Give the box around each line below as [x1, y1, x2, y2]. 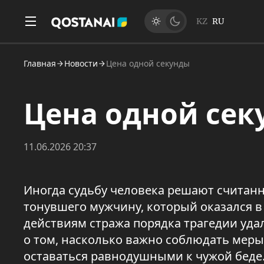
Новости [64, 58, 98, 69]
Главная [24, 58, 56, 69]
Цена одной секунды [106, 58, 190, 69]
